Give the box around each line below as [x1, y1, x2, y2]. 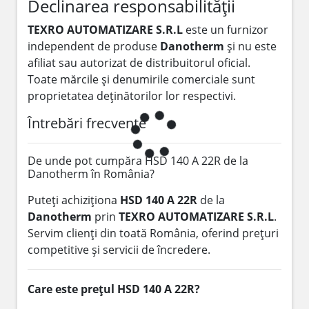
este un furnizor [183, 21, 268, 37]
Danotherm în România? [28, 166, 154, 181]
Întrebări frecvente [28, 113, 146, 132]
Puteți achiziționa [28, 192, 120, 208]
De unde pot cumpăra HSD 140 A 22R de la [28, 152, 248, 168]
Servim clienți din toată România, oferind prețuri [28, 225, 279, 241]
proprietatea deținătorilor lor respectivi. [28, 88, 236, 103]
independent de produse [28, 38, 160, 54]
